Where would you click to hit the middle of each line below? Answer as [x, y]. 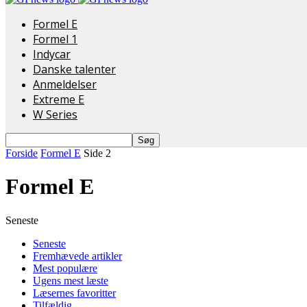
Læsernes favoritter [74, 293]
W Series [55, 114]
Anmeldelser [65, 84]
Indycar [52, 54]
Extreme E [59, 99]
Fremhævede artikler [77, 256]
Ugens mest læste [71, 280]
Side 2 [97, 153]
